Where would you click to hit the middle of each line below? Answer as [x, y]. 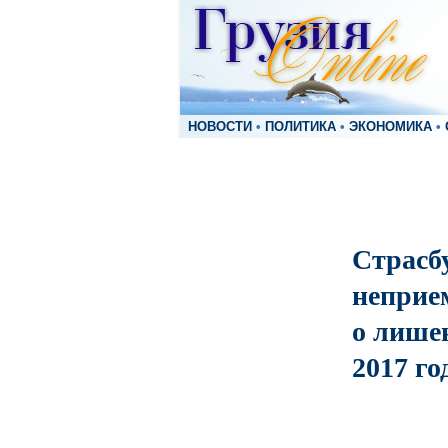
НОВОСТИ [220, 127]
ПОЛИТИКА [300, 127]
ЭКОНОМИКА [390, 127]
